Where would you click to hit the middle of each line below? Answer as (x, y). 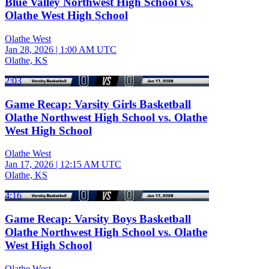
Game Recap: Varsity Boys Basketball (98, 219)
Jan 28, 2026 (29, 49)
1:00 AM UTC (88, 49)
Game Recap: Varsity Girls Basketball (98, 104)
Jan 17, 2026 (29, 165)
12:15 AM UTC (91, 165)
